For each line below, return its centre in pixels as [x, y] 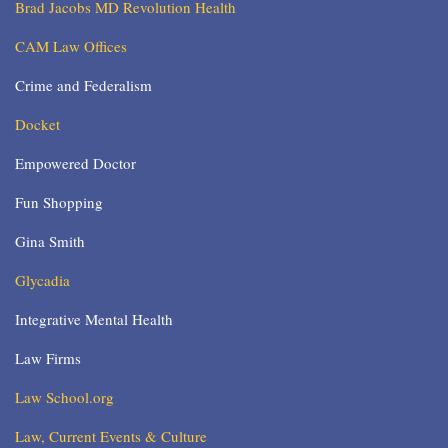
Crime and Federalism [83, 85]
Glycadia [42, 280]
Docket [37, 124]
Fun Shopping [59, 202]
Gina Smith [50, 241]
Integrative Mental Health [94, 319]
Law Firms [48, 358]
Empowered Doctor [75, 163]
